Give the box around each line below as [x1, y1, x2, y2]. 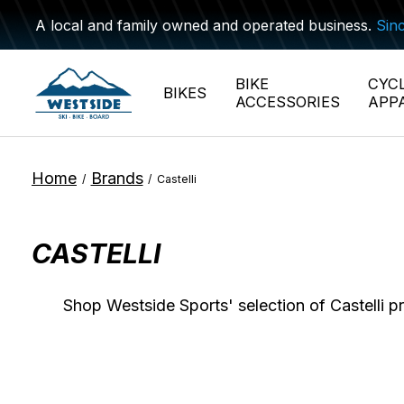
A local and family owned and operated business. [35, 15, 377, 34]
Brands [90, 169, 143, 188]
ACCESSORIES [234, 93, 340, 111]
